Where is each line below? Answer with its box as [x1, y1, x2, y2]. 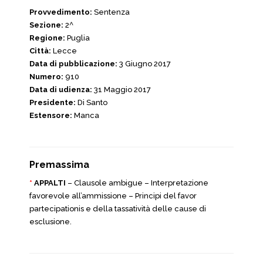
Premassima [29, 159, 89, 170]
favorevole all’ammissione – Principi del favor [29, 191, 197, 200]
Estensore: [29, 111, 72, 120]
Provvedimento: [29, 8, 92, 16]
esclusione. [29, 217, 72, 226]
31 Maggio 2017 [92, 85, 151, 94]
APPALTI [32, 178, 66, 187]
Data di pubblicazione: [29, 59, 117, 68]
